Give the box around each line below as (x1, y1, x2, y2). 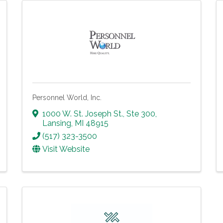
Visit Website (42, 144, 90, 154)
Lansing (42, 118, 71, 128)
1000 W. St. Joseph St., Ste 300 (42, 109, 155, 118)
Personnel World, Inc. (32, 93, 102, 102)
